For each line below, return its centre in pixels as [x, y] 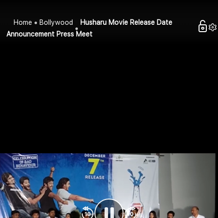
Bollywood [56, 23]
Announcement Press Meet [50, 34]
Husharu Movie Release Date [127, 23]
